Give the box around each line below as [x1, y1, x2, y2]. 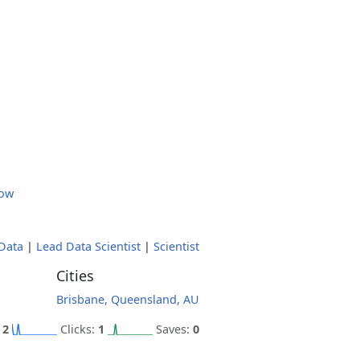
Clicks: [60, 321, 98, 337]
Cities [55, 266, 94, 285]
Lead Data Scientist [36, 239, 141, 254]
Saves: [156, 321, 193, 337]
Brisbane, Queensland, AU [55, 292, 199, 307]
